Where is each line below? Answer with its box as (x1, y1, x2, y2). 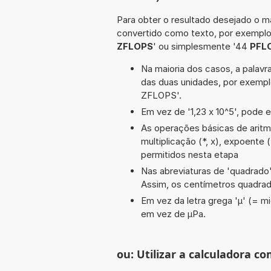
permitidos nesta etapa (141, 148, 238, 160)
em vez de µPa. (141, 207, 206, 220)
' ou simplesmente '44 (153, 40, 250, 52)
